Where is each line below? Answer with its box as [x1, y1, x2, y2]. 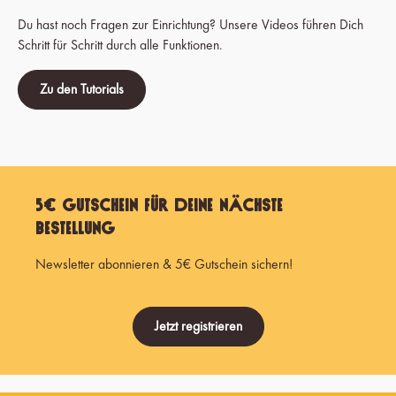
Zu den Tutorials [40, 80, 124, 98]
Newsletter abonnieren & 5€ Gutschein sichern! [35, 255, 293, 273]
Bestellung [35, 217, 121, 239]
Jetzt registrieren [154, 316, 242, 335]
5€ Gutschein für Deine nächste [35, 194, 283, 216]
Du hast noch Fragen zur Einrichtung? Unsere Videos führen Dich [18, 15, 363, 34]
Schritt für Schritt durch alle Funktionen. [18, 35, 223, 54]
